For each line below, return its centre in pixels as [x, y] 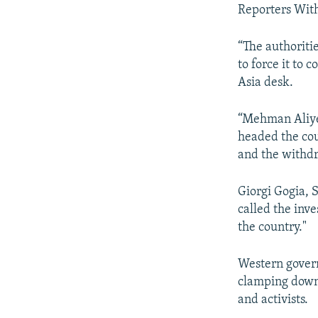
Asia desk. [266, 82]
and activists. [273, 300]
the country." [273, 227]
